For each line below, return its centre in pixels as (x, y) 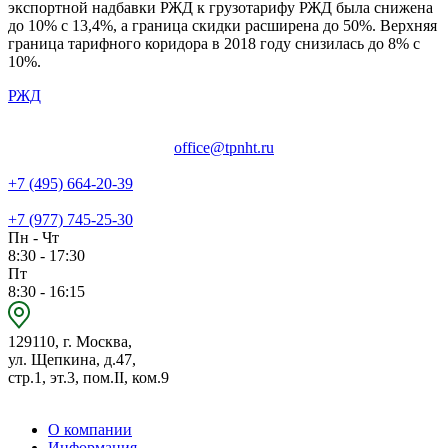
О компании (90, 429)
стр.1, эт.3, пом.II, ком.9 (88, 377)
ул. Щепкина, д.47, (72, 359)
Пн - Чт (33, 237)
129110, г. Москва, (70, 341)
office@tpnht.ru (224, 147)
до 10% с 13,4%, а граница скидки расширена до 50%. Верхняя (222, 25)
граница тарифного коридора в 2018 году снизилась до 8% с (214, 43)
